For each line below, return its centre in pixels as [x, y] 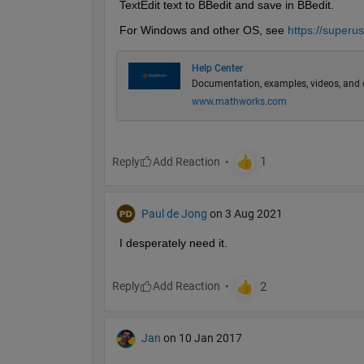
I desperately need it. [175, 243]
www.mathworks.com [239, 101]
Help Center [217, 68]
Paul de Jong [174, 213]
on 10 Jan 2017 [202, 338]
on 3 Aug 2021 [246, 213]
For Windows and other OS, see [203, 30]
